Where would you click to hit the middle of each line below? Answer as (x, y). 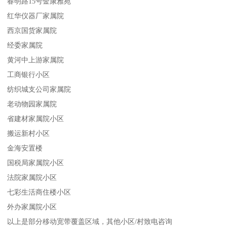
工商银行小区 (29, 74)
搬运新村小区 (29, 133)
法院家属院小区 (32, 177)
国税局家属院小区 (36, 162)
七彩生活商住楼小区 (39, 192)
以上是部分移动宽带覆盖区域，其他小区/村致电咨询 (90, 221)
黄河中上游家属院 (36, 60)
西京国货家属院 (32, 30)
